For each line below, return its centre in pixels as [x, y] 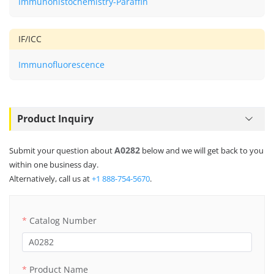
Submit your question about [62, 150]
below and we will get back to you [202, 150]
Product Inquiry [55, 119]
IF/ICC [30, 39]
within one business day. [54, 164]
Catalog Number [63, 220]
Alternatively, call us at [50, 178]
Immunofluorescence [61, 64]
